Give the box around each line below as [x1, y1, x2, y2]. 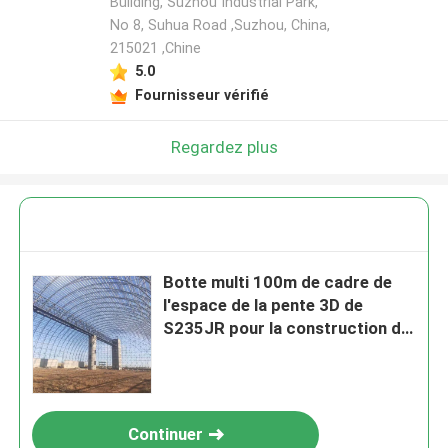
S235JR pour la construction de [163, 318, 411, 339]
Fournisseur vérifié [134, 86, 269, 103]
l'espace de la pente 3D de [163, 295, 364, 316]
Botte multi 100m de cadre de [163, 272, 393, 293]
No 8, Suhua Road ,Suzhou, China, [109, 17, 330, 34]
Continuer [127, 424, 203, 445]
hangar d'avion [163, 341, 275, 362]
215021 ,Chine [109, 40, 201, 57]
